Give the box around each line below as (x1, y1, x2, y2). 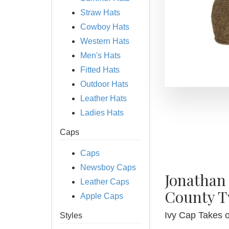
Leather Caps (80, 177, 129, 186)
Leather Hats (80, 94, 127, 103)
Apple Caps (80, 192, 123, 200)
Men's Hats (80, 51, 121, 60)
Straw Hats (80, 8, 120, 17)
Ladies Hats (80, 108, 124, 117)
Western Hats (80, 37, 129, 45)
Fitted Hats (80, 65, 120, 74)
